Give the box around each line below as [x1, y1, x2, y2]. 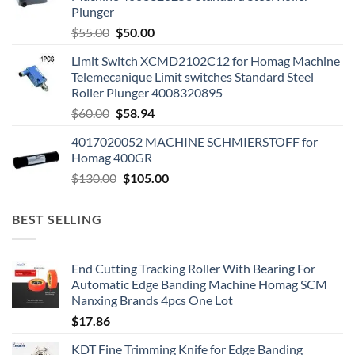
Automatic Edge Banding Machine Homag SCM [71, 276, 327, 292]
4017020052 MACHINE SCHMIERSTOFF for [71, 134, 318, 150]
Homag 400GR [71, 150, 152, 166]
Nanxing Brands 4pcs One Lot [71, 292, 233, 307]
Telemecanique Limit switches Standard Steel [71, 69, 314, 85]
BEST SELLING [12, 212, 102, 227]
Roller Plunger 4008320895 [71, 85, 223, 101]
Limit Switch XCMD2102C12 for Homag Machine [71, 53, 340, 69]
